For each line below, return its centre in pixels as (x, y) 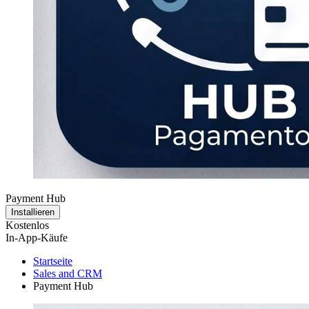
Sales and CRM (68, 273)
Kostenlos (27, 225)
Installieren (33, 212)
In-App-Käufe (37, 238)
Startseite (53, 261)
